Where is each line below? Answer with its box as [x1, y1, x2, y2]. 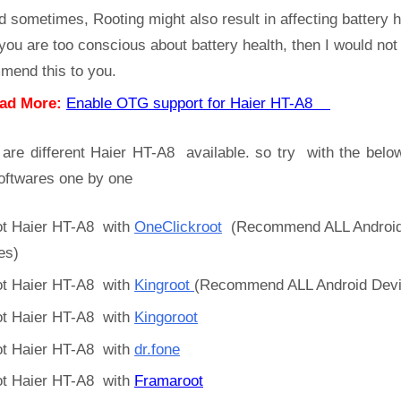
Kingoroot [134, 308, 198, 326]
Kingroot [134, 277, 194, 294]
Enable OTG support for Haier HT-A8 [66, 95, 330, 113]
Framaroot [134, 372, 203, 390]
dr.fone [134, 340, 180, 358]
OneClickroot [134, 218, 222, 236]
